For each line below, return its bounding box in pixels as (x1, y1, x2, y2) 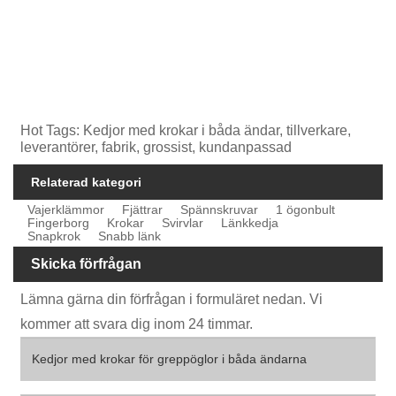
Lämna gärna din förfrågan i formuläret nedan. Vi (20, 292, 324, 308)
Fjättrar (122, 202, 164, 217)
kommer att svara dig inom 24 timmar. (20, 316, 254, 332)
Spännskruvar (180, 202, 259, 217)
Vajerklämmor (27, 202, 105, 217)
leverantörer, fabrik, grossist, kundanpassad (20, 139, 293, 155)
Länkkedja (221, 215, 279, 230)
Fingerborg (27, 215, 90, 230)
